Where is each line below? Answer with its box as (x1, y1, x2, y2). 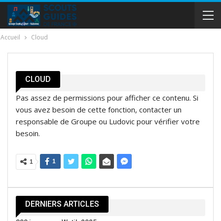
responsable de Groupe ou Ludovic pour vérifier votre (16, 116, 200, 127)
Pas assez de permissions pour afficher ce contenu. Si (16, 93, 198, 103)
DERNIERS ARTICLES (25, 199, 99, 209)
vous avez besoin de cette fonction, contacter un (16, 105, 182, 115)
